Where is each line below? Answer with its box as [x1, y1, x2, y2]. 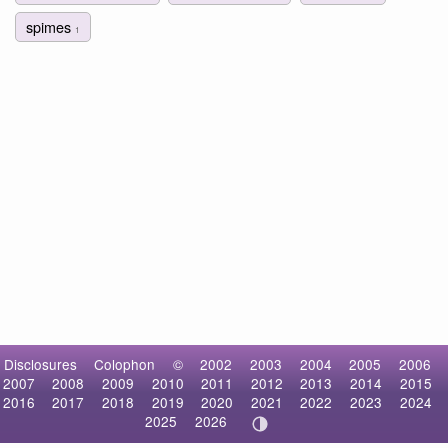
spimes [26, 16, 75, 38]
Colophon [94, 354, 156, 375]
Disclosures [3, 354, 77, 375]
